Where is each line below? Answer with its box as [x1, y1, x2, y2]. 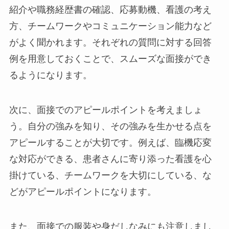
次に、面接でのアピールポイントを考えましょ [9, 105, 202, 116]
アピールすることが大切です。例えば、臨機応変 [9, 138, 212, 148]
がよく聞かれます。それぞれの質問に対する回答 [9, 37, 212, 48]
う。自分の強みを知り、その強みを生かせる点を [9, 121, 212, 132]
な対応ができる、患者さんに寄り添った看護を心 [9, 154, 212, 165]
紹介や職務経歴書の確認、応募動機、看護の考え [9, 5, 212, 15]
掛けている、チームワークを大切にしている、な [9, 170, 212, 181]
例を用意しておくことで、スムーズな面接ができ [9, 54, 212, 64]
